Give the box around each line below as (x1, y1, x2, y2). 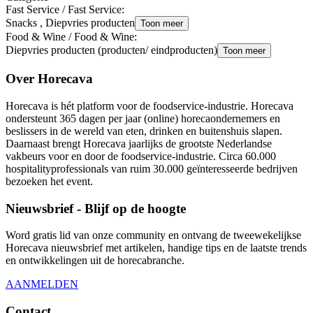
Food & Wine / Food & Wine (6, 31, 134, 43)
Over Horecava (6, 71, 93, 87)
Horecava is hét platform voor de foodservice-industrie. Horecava (6, 99, 293, 112)
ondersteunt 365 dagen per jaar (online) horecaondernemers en (6, 112, 280, 124)
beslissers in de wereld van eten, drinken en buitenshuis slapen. (6, 124, 282, 137)
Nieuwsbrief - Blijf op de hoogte (6, 201, 186, 216)
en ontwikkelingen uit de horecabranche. (6, 254, 184, 267)
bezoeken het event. (6, 175, 93, 187)
